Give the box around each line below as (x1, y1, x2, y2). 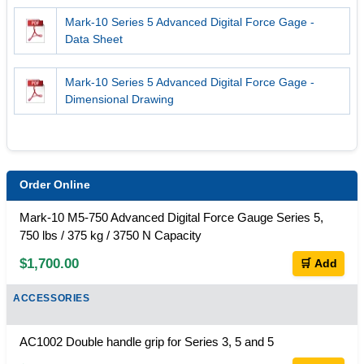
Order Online (19, 178, 90, 191)
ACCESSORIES (13, 292, 90, 304)
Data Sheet (65, 32, 123, 45)
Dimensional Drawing (65, 92, 175, 106)
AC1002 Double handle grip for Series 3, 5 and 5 (19, 334, 274, 349)
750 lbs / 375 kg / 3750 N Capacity (19, 227, 201, 242)
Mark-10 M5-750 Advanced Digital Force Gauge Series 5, (19, 210, 323, 224)
